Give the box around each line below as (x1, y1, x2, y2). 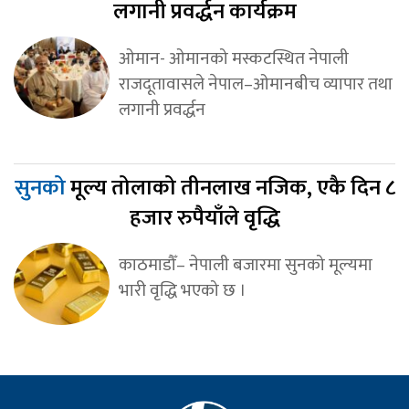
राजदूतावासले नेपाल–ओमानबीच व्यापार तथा (118, 68, 393, 99)
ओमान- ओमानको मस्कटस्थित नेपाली (118, 43, 349, 73)
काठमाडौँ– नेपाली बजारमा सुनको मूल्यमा (118, 249, 372, 279)
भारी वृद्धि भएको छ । (118, 275, 246, 305)
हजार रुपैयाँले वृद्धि (129, 199, 280, 236)
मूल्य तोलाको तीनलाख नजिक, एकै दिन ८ (69, 169, 395, 206)
